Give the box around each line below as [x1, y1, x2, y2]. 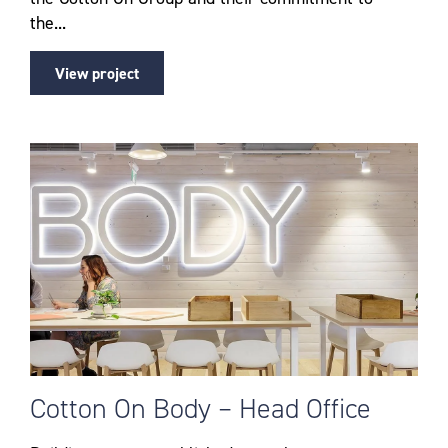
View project [55, 62, 139, 84]
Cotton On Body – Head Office [30, 389, 371, 427]
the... [30, 10, 66, 35]
